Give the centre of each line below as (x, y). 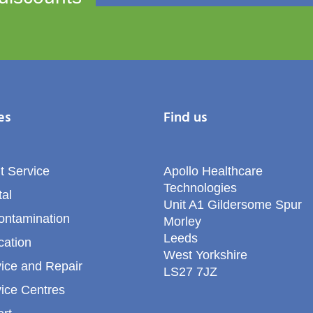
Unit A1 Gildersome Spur (233, 205)
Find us (185, 118)
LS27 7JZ (190, 272)
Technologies (200, 188)
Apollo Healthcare (213, 172)
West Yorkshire (205, 255)
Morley (182, 222)
